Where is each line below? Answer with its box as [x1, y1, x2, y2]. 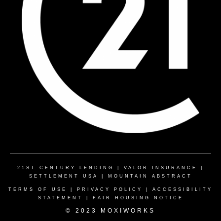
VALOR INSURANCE [124, 165, 197, 171]
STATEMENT [37, 195, 83, 201]
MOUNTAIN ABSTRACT [108, 174, 192, 179]
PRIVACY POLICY [77, 187, 143, 192]
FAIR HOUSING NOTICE [92, 195, 184, 201]
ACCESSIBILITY [152, 187, 213, 192]
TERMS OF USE [8, 187, 67, 192]
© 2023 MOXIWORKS [66, 207, 155, 215]
